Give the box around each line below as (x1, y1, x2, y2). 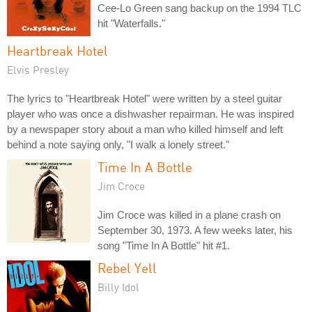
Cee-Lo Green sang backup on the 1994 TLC (97, 1, 302, 14)
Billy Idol (97, 280, 139, 293)
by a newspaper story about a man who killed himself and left (7, 123, 283, 135)
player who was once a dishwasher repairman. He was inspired (7, 107, 294, 120)
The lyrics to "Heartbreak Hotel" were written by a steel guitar (7, 92, 282, 104)
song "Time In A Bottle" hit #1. (97, 239, 230, 251)
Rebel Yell (97, 259, 157, 276)
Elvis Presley (7, 63, 69, 76)
